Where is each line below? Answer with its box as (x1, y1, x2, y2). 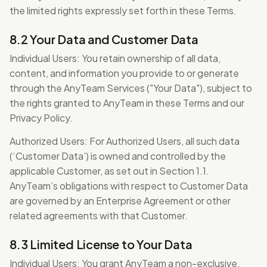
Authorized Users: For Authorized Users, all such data (10, 135, 240, 147)
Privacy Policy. (10, 111, 73, 124)
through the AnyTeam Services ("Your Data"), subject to (10, 82, 252, 94)
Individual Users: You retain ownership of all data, (10, 52, 221, 64)
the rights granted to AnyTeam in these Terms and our (10, 97, 244, 109)
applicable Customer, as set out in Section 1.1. (10, 164, 209, 177)
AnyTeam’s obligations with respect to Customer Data (10, 179, 248, 192)
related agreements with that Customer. (10, 209, 188, 222)
